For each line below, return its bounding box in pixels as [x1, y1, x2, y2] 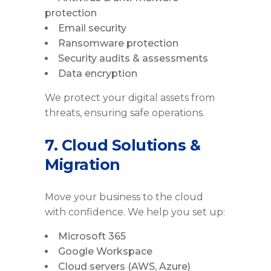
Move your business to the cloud [45, 191, 203, 203]
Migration [45, 155, 120, 174]
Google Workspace [58, 246, 152, 258]
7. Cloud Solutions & [45, 136, 200, 155]
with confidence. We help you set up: [45, 206, 225, 218]
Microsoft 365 [58, 230, 126, 243]
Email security [58, 22, 126, 34]
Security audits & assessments [58, 53, 208, 65]
